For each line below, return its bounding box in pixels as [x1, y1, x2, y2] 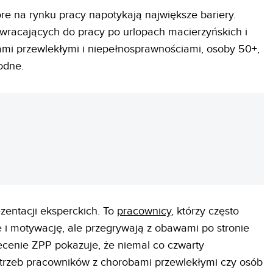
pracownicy [117, 204, 172, 218]
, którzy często [171, 204, 239, 218]
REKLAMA [4, 134, 37, 143]
